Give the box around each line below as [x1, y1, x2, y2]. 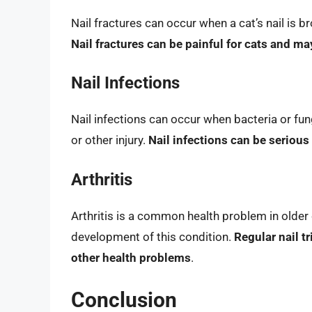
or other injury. [71, 133, 148, 148]
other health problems [71, 250, 191, 265]
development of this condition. [71, 229, 234, 244]
